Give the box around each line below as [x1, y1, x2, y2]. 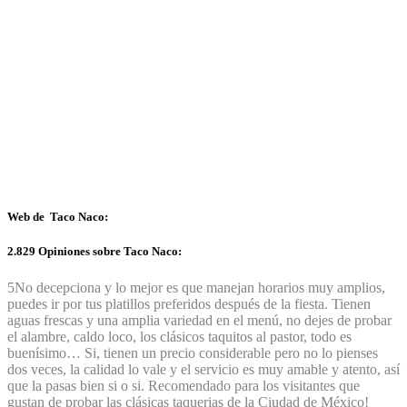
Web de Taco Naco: [7, 210, 108, 224]
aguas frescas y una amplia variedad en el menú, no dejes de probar [7, 312, 392, 328]
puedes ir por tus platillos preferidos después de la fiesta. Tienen [7, 295, 371, 312]
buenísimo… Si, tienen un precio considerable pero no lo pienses [7, 344, 378, 361]
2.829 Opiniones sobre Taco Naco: [7, 244, 182, 259]
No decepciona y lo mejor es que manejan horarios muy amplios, [15, 279, 385, 295]
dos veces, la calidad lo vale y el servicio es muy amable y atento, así [7, 361, 400, 377]
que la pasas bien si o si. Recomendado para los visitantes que [7, 377, 360, 393]
